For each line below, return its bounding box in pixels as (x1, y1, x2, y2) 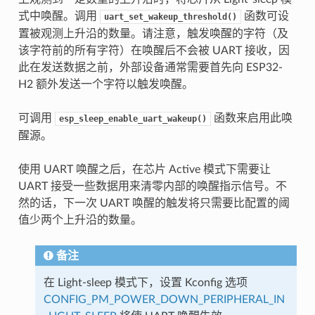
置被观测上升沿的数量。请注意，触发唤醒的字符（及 (18, 27, 288, 39)
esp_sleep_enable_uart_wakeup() (58, 113, 207, 124)
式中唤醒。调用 (18, 10, 100, 22)
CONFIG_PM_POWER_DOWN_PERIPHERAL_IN (43, 293, 285, 305)
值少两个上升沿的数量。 (18, 214, 142, 226)
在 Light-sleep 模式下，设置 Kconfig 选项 (43, 276, 247, 288)
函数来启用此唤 (210, 112, 292, 124)
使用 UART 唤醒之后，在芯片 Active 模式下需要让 (18, 163, 271, 175)
